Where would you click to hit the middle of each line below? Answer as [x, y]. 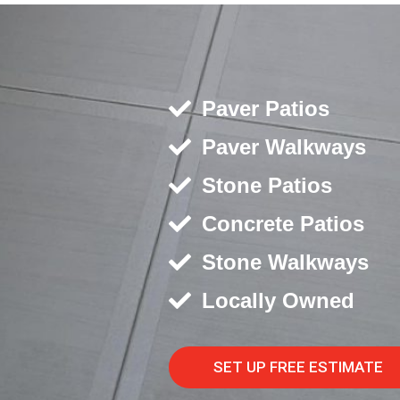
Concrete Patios [283, 224]
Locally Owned [278, 300]
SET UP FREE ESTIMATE [299, 367]
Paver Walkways [283, 147]
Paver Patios [265, 108]
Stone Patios [267, 185]
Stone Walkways [285, 262]
